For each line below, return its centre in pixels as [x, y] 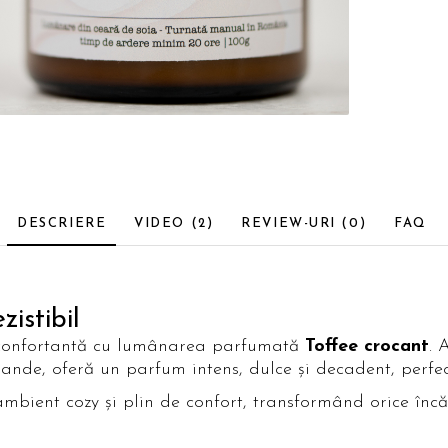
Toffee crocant [367, 347]
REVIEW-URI [291, 224]
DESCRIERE [62, 224]
